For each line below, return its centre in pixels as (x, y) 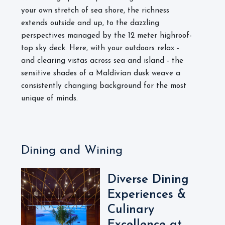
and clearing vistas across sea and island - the (102, 61)
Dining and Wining (72, 151)
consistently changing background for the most (104, 86)
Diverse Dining (148, 180)
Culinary (131, 210)
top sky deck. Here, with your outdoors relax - (100, 48)
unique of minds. (51, 99)
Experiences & (147, 195)
